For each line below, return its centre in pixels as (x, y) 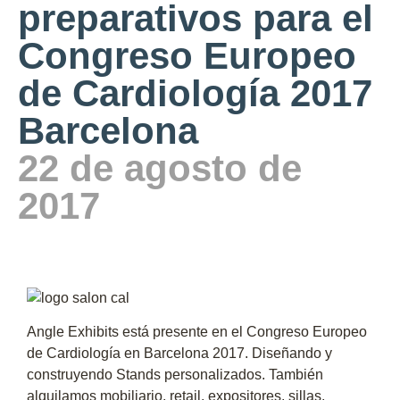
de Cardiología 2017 (195, 93)
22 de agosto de (160, 168)
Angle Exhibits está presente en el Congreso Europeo (197, 332)
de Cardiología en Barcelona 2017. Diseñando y (179, 354)
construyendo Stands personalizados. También (175, 375)
